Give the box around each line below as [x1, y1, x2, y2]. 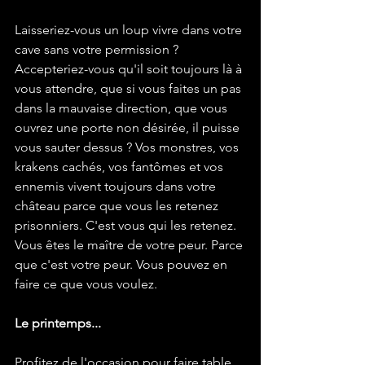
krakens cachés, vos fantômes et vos [15, 159, 226, 175]
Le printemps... [15, 315, 101, 332]
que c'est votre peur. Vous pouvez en [15, 257, 231, 273]
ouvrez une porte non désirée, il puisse [15, 120, 243, 136]
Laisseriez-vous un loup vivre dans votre [15, 22, 245, 38]
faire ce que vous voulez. [15, 276, 157, 292]
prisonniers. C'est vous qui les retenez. [15, 218, 240, 234]
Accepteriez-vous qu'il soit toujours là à [15, 61, 245, 77]
